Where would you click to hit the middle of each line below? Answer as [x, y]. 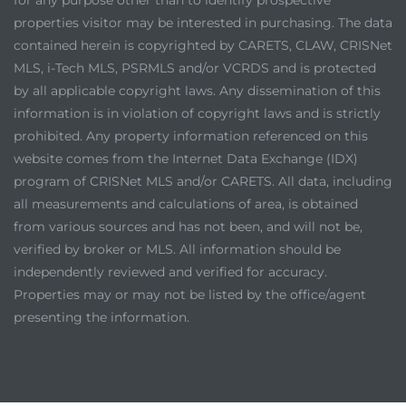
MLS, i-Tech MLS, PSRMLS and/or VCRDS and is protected [195, 68]
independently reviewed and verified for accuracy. [170, 271]
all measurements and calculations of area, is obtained [186, 203]
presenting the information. [101, 317]
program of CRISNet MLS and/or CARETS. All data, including [203, 181]
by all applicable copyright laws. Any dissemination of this [197, 90]
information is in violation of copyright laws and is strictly [197, 113]
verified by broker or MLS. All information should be [177, 249]
